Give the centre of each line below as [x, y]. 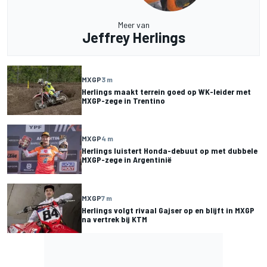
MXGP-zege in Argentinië [127, 160]
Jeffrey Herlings [133, 37]
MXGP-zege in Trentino [123, 101]
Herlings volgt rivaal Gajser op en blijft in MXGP [168, 210]
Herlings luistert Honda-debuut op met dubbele [170, 151]
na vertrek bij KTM [114, 219]
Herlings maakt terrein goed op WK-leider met [166, 92]
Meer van [133, 24]
